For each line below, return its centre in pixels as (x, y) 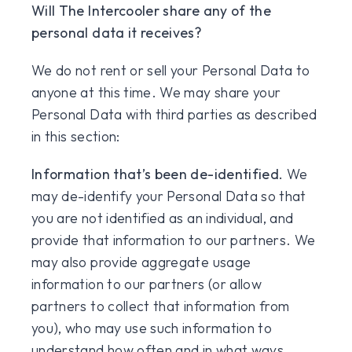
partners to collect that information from (161, 306)
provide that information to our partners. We (174, 240)
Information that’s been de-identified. (159, 174)
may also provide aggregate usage (141, 262)
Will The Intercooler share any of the (152, 11)
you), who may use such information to (152, 328)
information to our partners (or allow (147, 284)
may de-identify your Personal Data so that (169, 196)
